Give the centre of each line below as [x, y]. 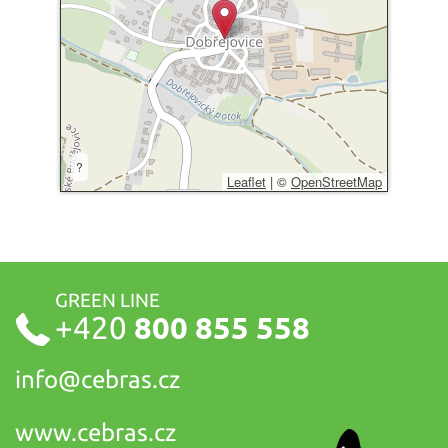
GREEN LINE [107, 299]
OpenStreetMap [336, 181]
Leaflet [246, 181]
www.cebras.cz [95, 432]
